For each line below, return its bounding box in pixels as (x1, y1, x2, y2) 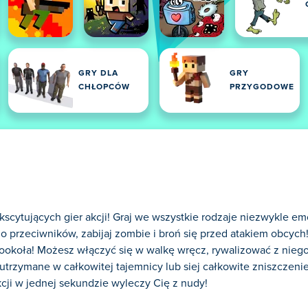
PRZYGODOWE (230, 83, 294, 91)
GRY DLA (78, 69, 118, 78)
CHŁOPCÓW (78, 83, 130, 91)
